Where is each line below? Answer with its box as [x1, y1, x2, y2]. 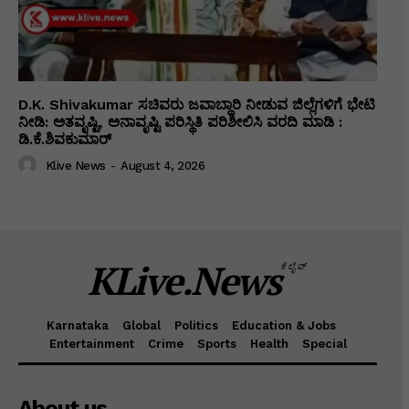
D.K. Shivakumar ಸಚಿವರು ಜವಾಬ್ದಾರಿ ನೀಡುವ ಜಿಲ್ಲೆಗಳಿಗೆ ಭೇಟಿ [18, 95, 375, 113]
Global [121, 318, 161, 332]
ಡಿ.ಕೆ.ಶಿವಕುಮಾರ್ [18, 130, 111, 148]
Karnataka [46, 318, 109, 332]
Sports [196, 336, 236, 351]
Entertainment [48, 336, 134, 351]
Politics [173, 318, 218, 332]
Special [301, 336, 347, 351]
